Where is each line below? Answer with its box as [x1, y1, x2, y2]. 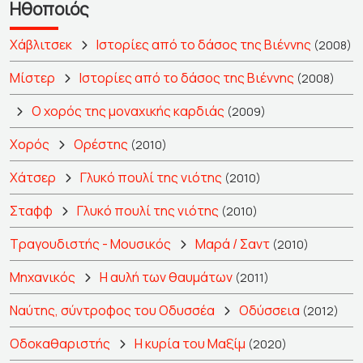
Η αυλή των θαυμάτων [100, 268, 233, 286]
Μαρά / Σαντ [195, 235, 270, 253]
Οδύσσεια [239, 301, 300, 319]
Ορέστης [74, 135, 128, 153]
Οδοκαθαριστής [10, 335, 110, 352]
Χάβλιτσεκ [10, 36, 72, 53]
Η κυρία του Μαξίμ [135, 335, 246, 352]
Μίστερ [10, 69, 55, 87]
